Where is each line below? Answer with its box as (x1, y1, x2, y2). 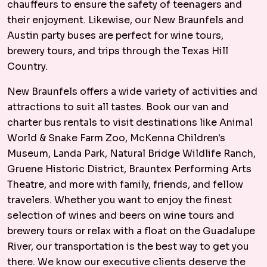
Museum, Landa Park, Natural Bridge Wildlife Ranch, (7, 147, 256, 160)
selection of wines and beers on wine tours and (7, 209, 234, 222)
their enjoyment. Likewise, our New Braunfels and (7, 14, 244, 26)
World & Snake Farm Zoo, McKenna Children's (7, 132, 225, 144)
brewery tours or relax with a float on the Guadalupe (7, 225, 255, 237)
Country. (7, 60, 48, 73)
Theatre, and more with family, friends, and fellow (7, 178, 243, 191)
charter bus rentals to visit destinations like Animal (7, 116, 253, 129)
